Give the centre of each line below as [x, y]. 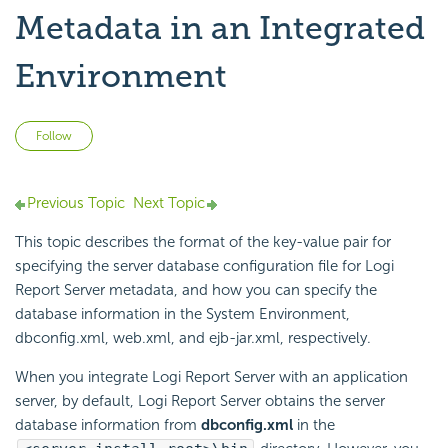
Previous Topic [76, 203]
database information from [108, 425]
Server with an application [319, 377]
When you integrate [83, 377]
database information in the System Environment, [182, 314]
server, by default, [76, 401]
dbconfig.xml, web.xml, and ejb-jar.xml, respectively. [193, 338]
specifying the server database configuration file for [190, 266]
